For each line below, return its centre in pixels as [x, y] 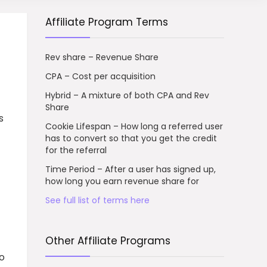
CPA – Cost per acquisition [100, 76]
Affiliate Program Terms [107, 22]
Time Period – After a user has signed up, [131, 169]
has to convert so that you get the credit [131, 138]
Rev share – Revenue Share [102, 57]
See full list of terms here [97, 200]
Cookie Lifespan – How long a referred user [134, 126]
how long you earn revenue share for [122, 181]
